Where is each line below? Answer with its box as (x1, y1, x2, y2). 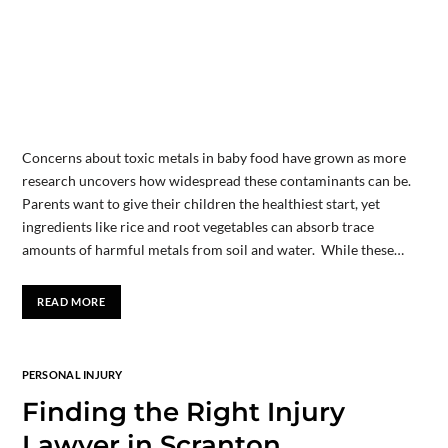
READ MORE (37, 295, 106, 309)
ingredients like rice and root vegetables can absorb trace (21, 218, 374, 236)
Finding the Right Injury (21, 395, 345, 428)
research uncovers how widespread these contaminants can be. (21, 172, 411, 190)
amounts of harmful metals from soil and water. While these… (21, 241, 404, 259)
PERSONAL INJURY (21, 367, 123, 381)
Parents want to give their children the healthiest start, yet (21, 195, 380, 213)
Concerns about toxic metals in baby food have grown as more (21, 149, 406, 167)
